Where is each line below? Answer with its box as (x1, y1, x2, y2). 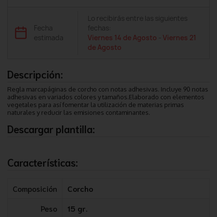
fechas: (88, 23, 111, 32)
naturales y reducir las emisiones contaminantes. (7, 108, 150, 116)
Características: (7, 155, 78, 169)
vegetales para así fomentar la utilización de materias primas (7, 100, 184, 108)
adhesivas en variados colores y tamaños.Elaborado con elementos (7, 93, 204, 101)
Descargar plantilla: (7, 122, 95, 135)
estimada (33, 33, 63, 42)
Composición (13, 183, 57, 193)
